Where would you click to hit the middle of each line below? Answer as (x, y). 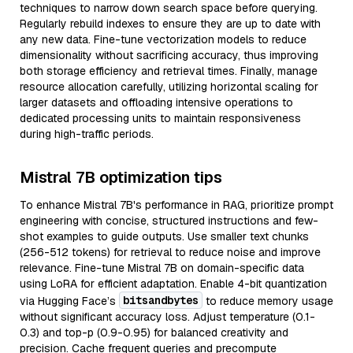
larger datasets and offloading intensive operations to (156, 102)
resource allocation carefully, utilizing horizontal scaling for (169, 87)
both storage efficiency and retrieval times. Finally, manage (169, 71)
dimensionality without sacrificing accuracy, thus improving (169, 55)
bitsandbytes (161, 300)
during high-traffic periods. (87, 134)
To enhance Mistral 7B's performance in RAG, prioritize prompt (176, 205)
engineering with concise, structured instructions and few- (169, 221)
